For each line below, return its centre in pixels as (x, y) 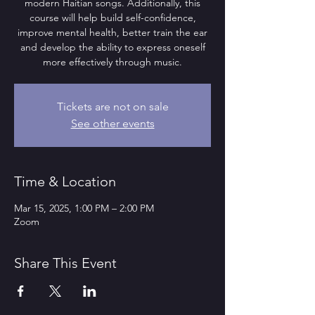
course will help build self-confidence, (112, 18)
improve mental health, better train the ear (112, 32)
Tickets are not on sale (112, 107)
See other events (112, 123)
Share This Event (65, 263)
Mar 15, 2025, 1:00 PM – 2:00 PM (84, 208)
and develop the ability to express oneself (112, 47)
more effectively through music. (112, 62)
